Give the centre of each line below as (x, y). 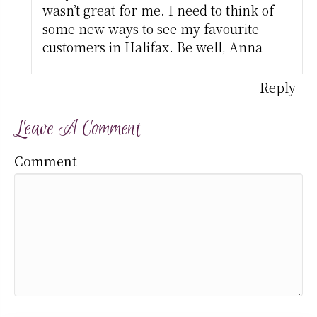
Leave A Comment (77, 128)
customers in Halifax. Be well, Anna (153, 46)
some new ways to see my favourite (151, 28)
